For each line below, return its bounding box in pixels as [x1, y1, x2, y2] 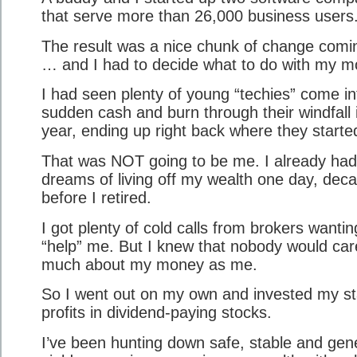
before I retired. [41, 188, 151, 206]
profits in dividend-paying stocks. [41, 304, 272, 322]
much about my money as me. [41, 255, 257, 273]
